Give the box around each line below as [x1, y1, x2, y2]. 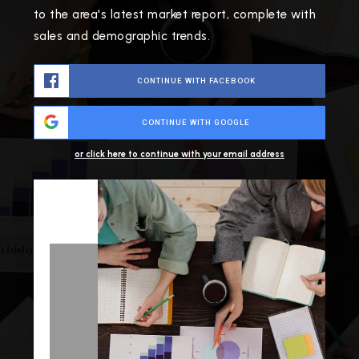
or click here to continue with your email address [74, 149, 284, 159]
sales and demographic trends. [33, 29, 211, 43]
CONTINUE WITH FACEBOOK [137, 76, 256, 85]
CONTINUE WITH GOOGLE [142, 118, 251, 127]
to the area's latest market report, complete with [33, 7, 317, 22]
